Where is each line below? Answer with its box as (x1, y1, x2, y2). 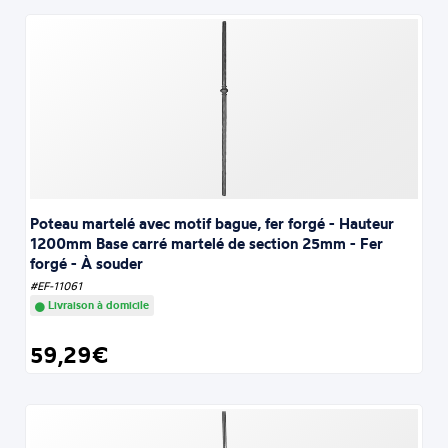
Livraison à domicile (45, 298, 150, 313)
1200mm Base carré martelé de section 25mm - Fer (30, 234, 384, 254)
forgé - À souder (30, 254, 144, 274)
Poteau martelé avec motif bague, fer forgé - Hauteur (30, 214, 395, 234)
